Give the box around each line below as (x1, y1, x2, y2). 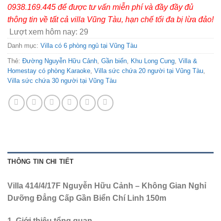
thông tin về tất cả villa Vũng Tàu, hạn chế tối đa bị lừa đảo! (7, 15, 214, 24)
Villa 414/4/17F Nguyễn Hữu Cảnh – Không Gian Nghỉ (7, 181, 206, 190)
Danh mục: (7, 41, 40, 49)
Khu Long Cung (131, 57, 175, 65)
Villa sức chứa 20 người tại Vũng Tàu (94, 67, 203, 74)
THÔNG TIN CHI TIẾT (7, 157, 74, 165)
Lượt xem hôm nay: (9, 27, 77, 36)
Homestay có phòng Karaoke (7, 67, 90, 74)
